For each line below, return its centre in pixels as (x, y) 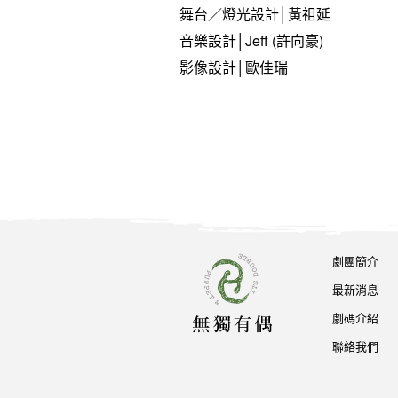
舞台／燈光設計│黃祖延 (255, 14)
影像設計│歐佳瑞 (234, 67)
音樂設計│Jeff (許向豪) (251, 40)
